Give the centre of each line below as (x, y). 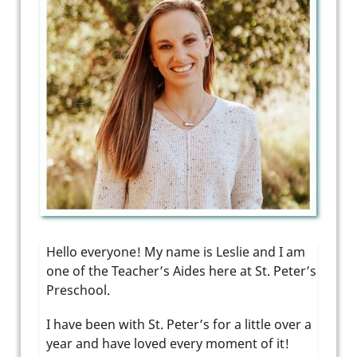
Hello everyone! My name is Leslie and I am (176, 252)
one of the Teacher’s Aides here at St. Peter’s (181, 271)
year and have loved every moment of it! (168, 344)
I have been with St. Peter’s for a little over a (179, 325)
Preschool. (78, 290)
